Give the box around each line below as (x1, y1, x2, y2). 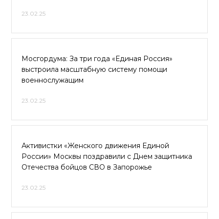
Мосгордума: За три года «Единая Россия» (22, 54, 173, 63)
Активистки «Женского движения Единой (22, 141, 169, 150)
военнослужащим (22, 76, 84, 85)
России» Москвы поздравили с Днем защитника (22, 152, 192, 161)
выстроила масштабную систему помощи (22, 65, 167, 74)
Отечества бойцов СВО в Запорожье (22, 163, 152, 172)
